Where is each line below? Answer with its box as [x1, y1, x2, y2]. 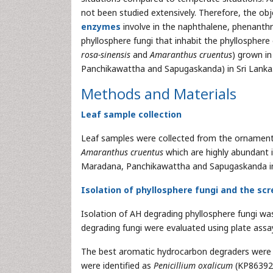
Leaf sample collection [81, 108, 182, 120]
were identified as [81, 260, 154, 271]
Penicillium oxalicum [154, 260, 233, 271]
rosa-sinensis [81, 49, 130, 60]
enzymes [81, 21, 121, 32]
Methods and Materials [81, 83, 236, 104]
